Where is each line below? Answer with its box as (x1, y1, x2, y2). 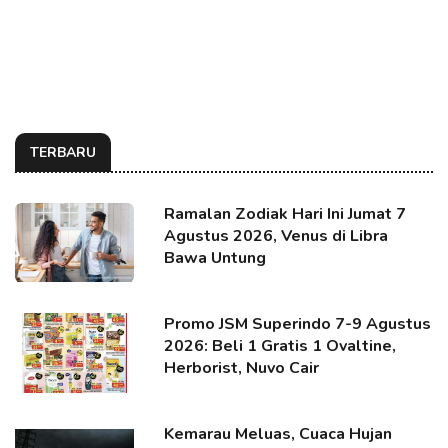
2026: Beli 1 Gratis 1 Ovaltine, (164, 334, 397, 357)
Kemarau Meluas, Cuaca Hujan (164, 422, 393, 445)
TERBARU (30, 142, 96, 162)
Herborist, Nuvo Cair (164, 356, 320, 379)
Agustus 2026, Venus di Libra (164, 224, 389, 247)
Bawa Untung (164, 246, 267, 269)
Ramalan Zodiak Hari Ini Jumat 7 (164, 202, 407, 225)
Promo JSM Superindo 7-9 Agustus (164, 312, 432, 335)
